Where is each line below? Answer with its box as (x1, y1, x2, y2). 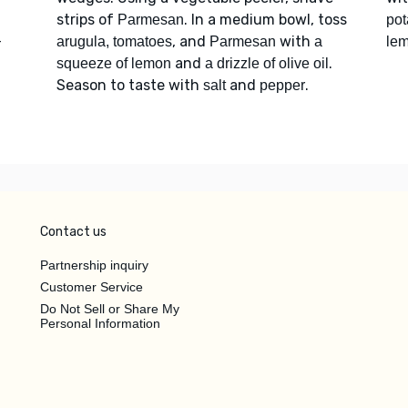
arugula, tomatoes (56, 33, 172, 49)
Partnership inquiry (40, 257, 148, 272)
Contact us (40, 223, 107, 240)
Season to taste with (56, 76, 203, 94)
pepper (259, 76, 305, 93)
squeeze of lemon (56, 55, 171, 71)
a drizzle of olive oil (204, 55, 329, 71)
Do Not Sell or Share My (40, 301, 179, 316)
